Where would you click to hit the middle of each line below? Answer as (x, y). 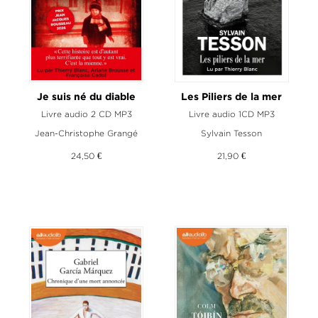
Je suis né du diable (87, 97)
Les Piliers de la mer (232, 97)
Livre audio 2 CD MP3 (86, 114)
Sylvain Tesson (232, 133)
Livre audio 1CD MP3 (231, 114)
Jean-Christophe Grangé (87, 133)
